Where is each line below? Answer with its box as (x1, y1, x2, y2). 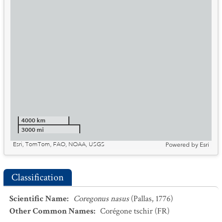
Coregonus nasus (73, 193, 129, 204)
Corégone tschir (100, 206, 153, 217)
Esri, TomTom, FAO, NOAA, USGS (13, 141, 105, 148)
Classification (11, 171, 64, 184)
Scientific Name (9, 193, 67, 204)
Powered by (166, 141, 198, 148)
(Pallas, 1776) (131, 193, 173, 204)
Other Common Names (9, 206, 94, 217)
